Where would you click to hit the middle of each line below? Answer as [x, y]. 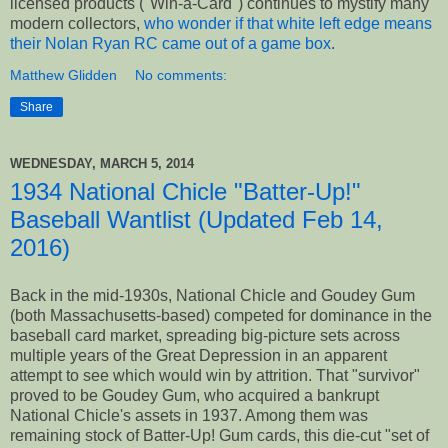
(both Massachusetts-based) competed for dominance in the [221, 315]
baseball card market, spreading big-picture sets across [205, 335]
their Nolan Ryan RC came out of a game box [170, 43]
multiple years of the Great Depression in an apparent [198, 355]
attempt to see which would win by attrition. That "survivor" [215, 375]
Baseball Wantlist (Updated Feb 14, [196, 219]
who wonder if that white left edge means [288, 23]
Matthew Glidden [63, 74]
